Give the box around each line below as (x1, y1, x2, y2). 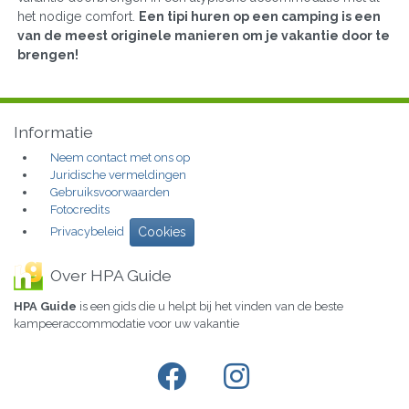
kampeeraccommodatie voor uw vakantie (14, 317, 239, 331)
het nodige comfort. (17, 8, 139, 24)
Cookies (138, 225, 186, 240)
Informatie (14, 122, 93, 142)
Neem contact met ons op (50, 151, 190, 165)
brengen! (17, 47, 79, 62)
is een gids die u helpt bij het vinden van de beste (77, 299, 343, 314)
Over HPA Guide (50, 266, 172, 286)
